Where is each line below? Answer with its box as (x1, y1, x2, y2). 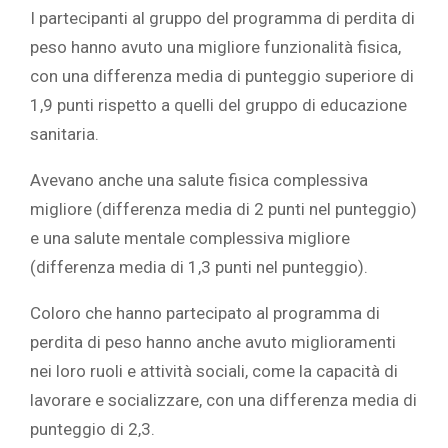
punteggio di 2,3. (30, 419, 155, 440)
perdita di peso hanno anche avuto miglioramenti (30, 332, 396, 353)
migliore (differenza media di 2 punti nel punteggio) (30, 199, 417, 220)
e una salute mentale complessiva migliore (30, 228, 350, 249)
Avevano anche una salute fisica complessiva (30, 170, 368, 191)
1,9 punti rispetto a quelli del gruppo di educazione (30, 95, 407, 116)
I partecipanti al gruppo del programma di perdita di (30, 8, 415, 29)
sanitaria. (30, 124, 99, 145)
